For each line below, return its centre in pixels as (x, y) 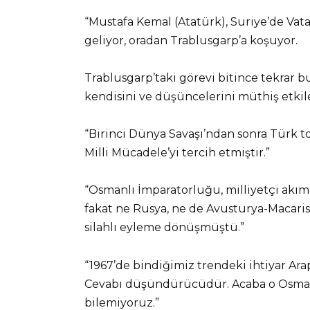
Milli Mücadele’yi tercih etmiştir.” (177, 153)
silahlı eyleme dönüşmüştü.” (164, 228)
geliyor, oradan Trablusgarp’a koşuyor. (191, 40)
